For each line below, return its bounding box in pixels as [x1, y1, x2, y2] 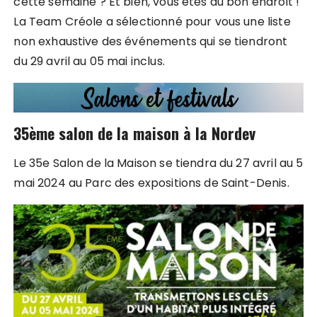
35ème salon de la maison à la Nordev [13, 122, 256, 145]
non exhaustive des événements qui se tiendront [13, 33, 288, 50]
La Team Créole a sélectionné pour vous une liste [13, 13, 291, 30]
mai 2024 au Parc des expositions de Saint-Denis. [13, 174, 289, 191]
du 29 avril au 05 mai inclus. [13, 52, 165, 69]
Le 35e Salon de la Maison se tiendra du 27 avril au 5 [13, 154, 304, 171]
